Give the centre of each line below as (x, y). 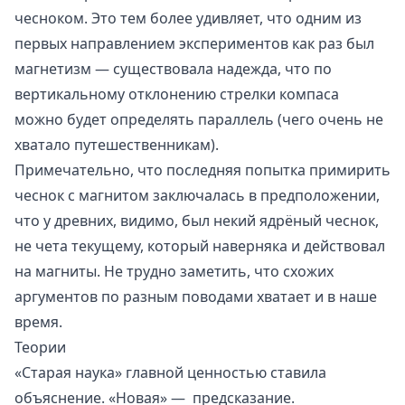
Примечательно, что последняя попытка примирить (202, 170)
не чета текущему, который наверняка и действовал (200, 245)
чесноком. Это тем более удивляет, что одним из (188, 18)
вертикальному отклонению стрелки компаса (177, 94)
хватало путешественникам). (117, 144)
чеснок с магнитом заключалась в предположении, (197, 195)
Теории (40, 347)
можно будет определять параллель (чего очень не (199, 119)
